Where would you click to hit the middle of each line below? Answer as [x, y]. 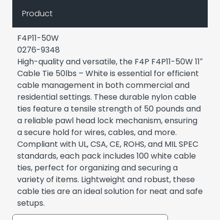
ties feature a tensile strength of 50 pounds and [109, 109]
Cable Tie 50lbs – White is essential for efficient [108, 74]
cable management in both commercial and [103, 85]
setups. [31, 203]
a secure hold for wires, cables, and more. [97, 133]
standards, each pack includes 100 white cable [107, 156]
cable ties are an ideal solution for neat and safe [110, 192]
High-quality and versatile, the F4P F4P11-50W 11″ [110, 62]
